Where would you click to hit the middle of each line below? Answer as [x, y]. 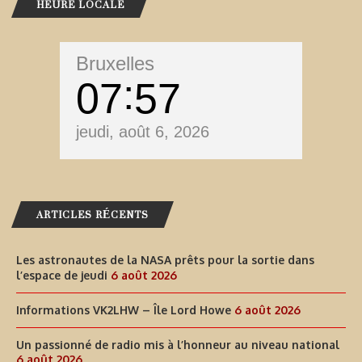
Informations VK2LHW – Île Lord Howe [124, 310]
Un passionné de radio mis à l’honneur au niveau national [178, 345]
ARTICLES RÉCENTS [93, 215]
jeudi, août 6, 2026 [143, 132]
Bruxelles [115, 64]
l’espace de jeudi [62, 276]
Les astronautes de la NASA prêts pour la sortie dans [165, 260]
